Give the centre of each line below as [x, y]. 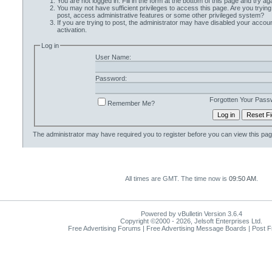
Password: [111, 78]
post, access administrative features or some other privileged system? [160, 15]
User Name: [113, 57]
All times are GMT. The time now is [177, 178]
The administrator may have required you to [98, 134]
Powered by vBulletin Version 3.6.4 [191, 214]
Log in [50, 45]
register [174, 134]
